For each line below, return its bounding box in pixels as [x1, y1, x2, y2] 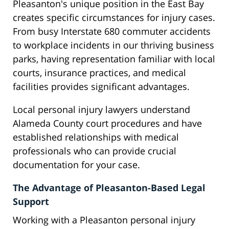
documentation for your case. [13, 158, 140, 171]
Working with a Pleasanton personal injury [13, 214, 195, 226]
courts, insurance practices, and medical [13, 66, 186, 79]
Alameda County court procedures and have [13, 117, 202, 130]
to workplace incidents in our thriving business [13, 39, 214, 52]
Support [13, 195, 49, 208]
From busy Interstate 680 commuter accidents [13, 25, 211, 38]
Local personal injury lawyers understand [13, 103, 190, 116]
